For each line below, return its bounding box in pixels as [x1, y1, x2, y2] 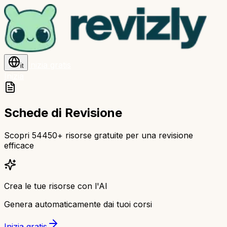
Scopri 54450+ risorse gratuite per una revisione [4, 130, 193, 140]
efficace [4, 140, 34, 150]
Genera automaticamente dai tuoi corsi [4, 199, 152, 209]
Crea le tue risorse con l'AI [4, 180, 107, 191]
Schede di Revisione [4, 105, 122, 120]
